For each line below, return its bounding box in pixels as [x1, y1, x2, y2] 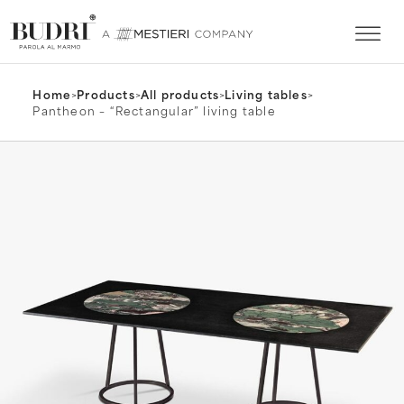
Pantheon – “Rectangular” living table [32, 101, 276, 120]
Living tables [225, 85, 308, 104]
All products [140, 85, 220, 104]
